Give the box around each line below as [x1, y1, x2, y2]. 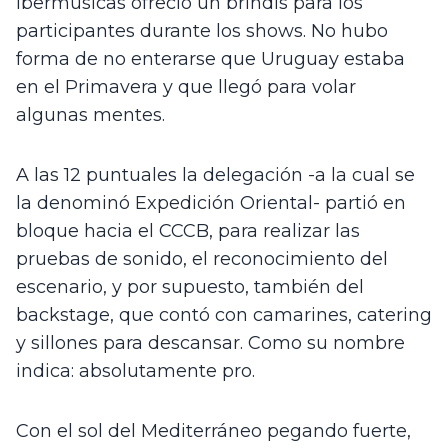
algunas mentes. [16, 104, 165, 127]
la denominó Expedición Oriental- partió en [16, 192, 406, 215]
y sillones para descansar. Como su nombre [16, 332, 405, 355]
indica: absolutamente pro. [16, 360, 260, 383]
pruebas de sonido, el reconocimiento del [16, 248, 388, 271]
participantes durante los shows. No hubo [16, 20, 388, 43]
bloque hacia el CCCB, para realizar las [16, 220, 360, 243]
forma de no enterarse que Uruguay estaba [16, 48, 405, 71]
